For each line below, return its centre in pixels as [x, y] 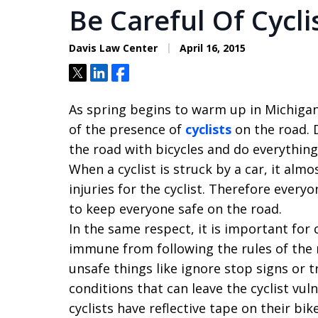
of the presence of [127, 129]
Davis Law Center [113, 48]
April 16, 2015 [211, 48]
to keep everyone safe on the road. [175, 209]
